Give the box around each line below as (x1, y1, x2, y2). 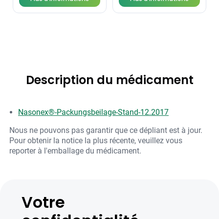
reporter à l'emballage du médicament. (9, 146, 142, 156)
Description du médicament (25, 72, 194, 88)
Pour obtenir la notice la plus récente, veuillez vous (9, 136, 183, 146)
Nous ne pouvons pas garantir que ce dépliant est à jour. (9, 126, 203, 135)
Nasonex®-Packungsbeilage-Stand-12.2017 (18, 108, 169, 117)
